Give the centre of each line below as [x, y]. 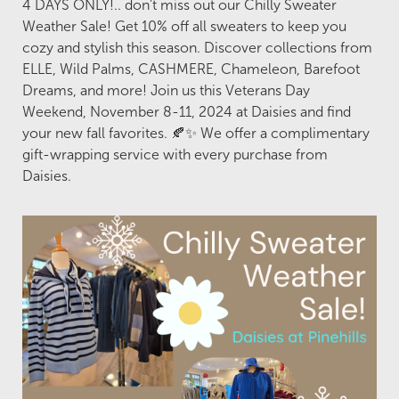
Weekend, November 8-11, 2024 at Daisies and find [187, 112]
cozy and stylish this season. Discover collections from [197, 48]
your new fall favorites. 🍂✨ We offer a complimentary [196, 133]
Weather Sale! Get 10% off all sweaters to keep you [184, 26]
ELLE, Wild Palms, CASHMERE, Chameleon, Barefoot [191, 69]
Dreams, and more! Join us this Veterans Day [166, 90]
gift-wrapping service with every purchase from [175, 155]
